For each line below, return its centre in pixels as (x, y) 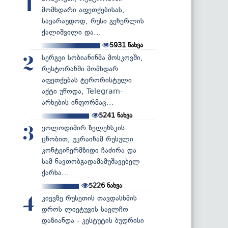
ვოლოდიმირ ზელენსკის (83, 128)
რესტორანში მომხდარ (80, 69)
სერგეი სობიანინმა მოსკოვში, (92, 58)
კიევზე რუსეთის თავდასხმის (89, 198)
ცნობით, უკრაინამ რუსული (88, 139)
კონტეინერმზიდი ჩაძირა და (89, 150)
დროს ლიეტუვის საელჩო (85, 209)
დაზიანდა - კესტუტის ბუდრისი (93, 220)
